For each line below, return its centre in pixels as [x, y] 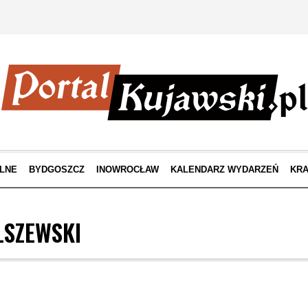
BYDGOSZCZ [56, 169]
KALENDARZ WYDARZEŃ [224, 169]
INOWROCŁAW [127, 169]
